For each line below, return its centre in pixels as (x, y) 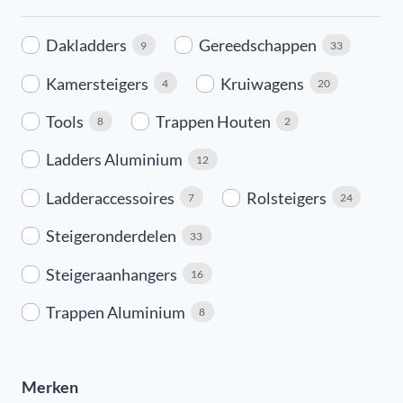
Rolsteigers (286, 197)
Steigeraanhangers (112, 274)
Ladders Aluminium (114, 160)
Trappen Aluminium (116, 312)
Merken (50, 387)
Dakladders (86, 45)
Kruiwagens (262, 83)
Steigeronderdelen (111, 236)
